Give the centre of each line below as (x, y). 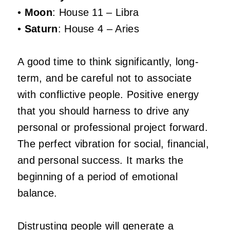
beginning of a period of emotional (98, 177)
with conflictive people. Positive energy (108, 95)
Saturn (41, 29)
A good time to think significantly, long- (108, 62)
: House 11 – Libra (95, 13)
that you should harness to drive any (103, 111)
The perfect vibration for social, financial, (113, 144)
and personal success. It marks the (100, 160)
